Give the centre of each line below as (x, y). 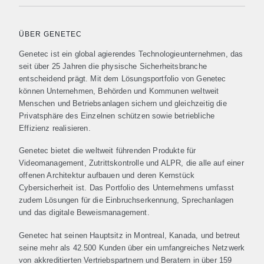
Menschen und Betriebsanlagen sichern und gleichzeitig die (123, 103)
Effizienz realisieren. (55, 128)
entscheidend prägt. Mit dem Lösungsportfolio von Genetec (123, 79)
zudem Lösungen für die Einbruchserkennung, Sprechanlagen (126, 200)
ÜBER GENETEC (50, 34)
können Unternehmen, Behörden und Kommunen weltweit (119, 91)
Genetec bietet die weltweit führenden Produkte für (108, 151)
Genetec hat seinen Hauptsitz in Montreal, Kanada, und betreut (130, 235)
